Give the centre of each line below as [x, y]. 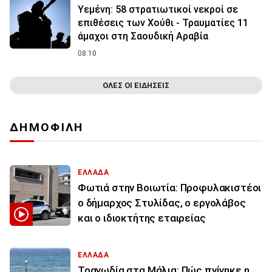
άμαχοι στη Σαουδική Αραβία [143, 36]
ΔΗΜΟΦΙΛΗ [47, 127]
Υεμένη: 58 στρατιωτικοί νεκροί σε [158, 10]
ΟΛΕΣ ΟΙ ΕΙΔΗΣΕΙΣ [136, 86]
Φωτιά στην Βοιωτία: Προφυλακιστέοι [170, 188]
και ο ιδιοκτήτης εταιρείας [142, 218]
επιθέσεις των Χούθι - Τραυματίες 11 [163, 23]
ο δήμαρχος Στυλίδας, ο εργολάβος [162, 203]
